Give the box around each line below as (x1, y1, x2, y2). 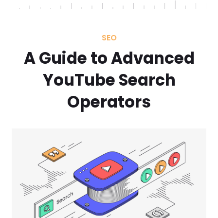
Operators (67, 91, 151, 113)
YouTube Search (42, 69, 176, 91)
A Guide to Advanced (23, 47, 195, 70)
